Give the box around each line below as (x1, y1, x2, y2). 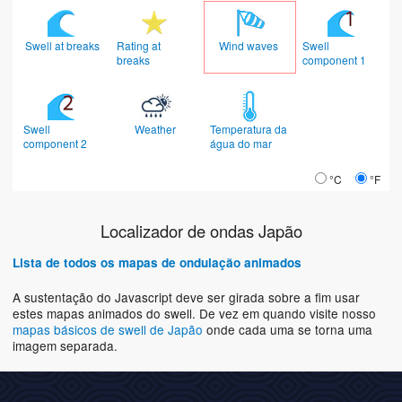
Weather (135, 121, 179, 137)
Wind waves (218, 38, 281, 54)
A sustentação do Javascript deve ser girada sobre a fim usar (13, 288, 360, 307)
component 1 (302, 52, 370, 68)
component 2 (23, 135, 90, 152)
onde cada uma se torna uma (206, 320, 372, 339)
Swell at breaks (24, 38, 102, 54)
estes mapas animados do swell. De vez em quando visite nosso (13, 304, 376, 323)
